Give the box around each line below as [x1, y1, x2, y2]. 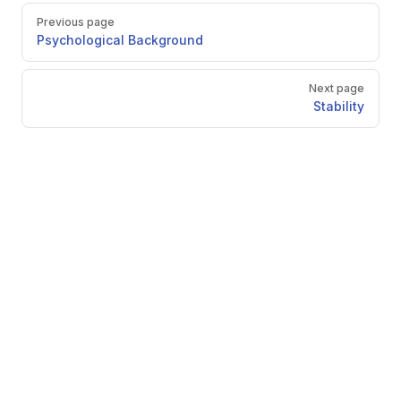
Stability [313, 98, 364, 114]
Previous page [37, 15, 115, 29]
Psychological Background [37, 32, 203, 47]
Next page [309, 81, 364, 95]
